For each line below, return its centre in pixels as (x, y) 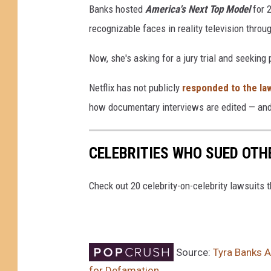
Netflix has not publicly (135, 88)
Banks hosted (117, 9)
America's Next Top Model (198, 9)
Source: (193, 252)
